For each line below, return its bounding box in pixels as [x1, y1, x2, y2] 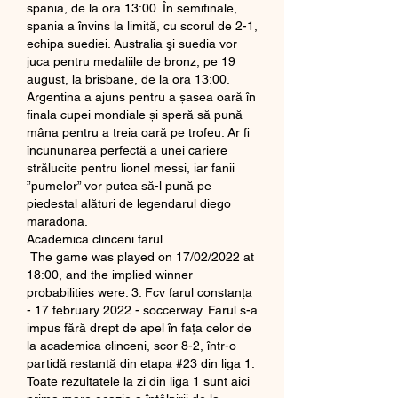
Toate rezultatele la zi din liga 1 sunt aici [27, 373, 250, 388]
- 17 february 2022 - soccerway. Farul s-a [27, 302, 258, 317]
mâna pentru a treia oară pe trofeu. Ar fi [27, 124, 250, 139]
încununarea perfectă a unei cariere [27, 142, 227, 157]
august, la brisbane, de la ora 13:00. [27, 71, 229, 86]
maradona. [27, 213, 91, 228]
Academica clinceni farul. [27, 231, 166, 246]
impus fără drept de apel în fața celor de [27, 320, 251, 335]
